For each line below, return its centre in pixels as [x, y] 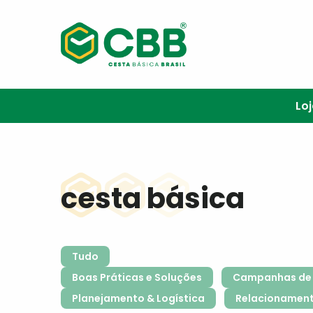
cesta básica [153, 198]
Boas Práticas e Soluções [137, 277]
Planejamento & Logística [138, 298]
